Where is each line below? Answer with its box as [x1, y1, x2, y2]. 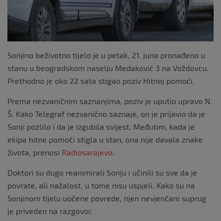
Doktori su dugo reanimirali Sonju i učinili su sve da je [7, 167, 197, 177]
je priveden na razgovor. [7, 206, 93, 216]
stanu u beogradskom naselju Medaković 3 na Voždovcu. [7, 63, 209, 73]
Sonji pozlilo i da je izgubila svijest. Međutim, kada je [7, 121, 195, 131]
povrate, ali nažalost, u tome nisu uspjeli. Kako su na [7, 180, 195, 190]
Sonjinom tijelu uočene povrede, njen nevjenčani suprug [7, 193, 206, 203]
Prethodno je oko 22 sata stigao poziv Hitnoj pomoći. [7, 75, 194, 85]
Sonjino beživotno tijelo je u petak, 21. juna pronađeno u [7, 50, 205, 60]
